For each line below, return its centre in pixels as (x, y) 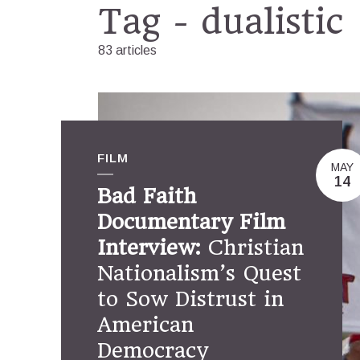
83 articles (127, 50)
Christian (252, 247)
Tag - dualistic (221, 22)
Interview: (149, 247)
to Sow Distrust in (190, 299)
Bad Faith (147, 196)
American (145, 325)
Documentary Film (191, 222)
